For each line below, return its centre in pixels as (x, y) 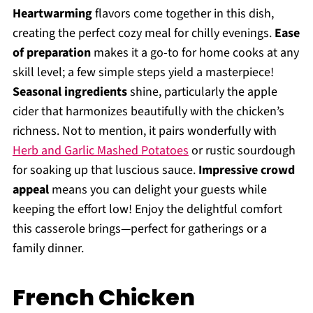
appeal (30, 190)
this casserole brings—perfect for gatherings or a (139, 229)
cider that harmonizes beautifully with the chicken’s (148, 112)
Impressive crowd (246, 170)
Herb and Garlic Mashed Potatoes (100, 151)
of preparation (51, 53)
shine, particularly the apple (202, 92)
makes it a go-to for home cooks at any (195, 53)
